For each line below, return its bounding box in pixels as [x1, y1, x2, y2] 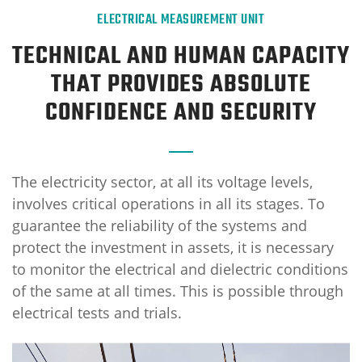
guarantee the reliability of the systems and [12, 216, 307, 235]
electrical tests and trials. [12, 303, 182, 322]
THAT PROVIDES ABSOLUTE [50, 65, 312, 104]
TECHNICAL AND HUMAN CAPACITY [12, 37, 350, 76]
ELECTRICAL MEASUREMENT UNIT [97, 9, 265, 31]
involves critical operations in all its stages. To [12, 194, 325, 213]
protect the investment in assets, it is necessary [12, 238, 334, 257]
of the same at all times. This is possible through [12, 281, 343, 301]
